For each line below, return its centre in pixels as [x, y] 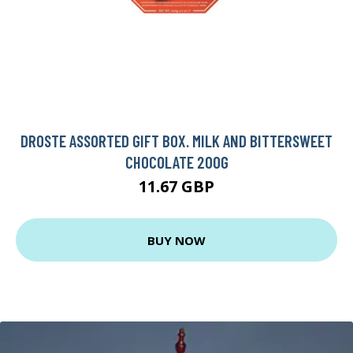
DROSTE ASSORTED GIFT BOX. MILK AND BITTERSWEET [176, 141]
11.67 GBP [176, 187]
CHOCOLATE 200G [176, 162]
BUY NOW [176, 240]
